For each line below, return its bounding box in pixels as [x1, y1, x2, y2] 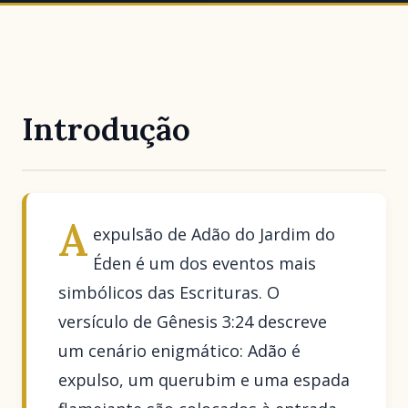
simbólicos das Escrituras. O [58, 280, 280, 303]
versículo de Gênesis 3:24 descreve [58, 310, 328, 332]
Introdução [22, 108, 190, 150]
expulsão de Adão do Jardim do [92, 222, 335, 245]
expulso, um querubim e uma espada [58, 368, 351, 391]
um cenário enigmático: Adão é [58, 339, 301, 362]
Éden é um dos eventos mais [92, 251, 316, 274]
